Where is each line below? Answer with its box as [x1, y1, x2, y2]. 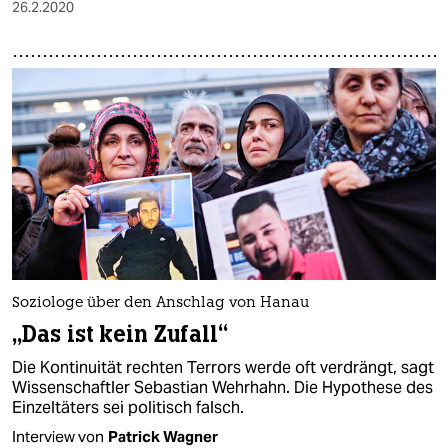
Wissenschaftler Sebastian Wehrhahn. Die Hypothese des [12, 377, 433, 399]
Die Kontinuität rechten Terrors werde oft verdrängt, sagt [12, 357, 434, 379]
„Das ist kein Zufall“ [12, 320, 229, 350]
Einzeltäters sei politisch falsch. [12, 397, 244, 419]
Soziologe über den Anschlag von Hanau [12, 296, 309, 312]
